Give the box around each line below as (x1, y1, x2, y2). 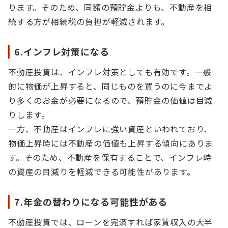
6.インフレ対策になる (14, 45, 109, 58)
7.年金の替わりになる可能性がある (14, 195, 168, 208)
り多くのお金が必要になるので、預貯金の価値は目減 (8, 94, 213, 106)
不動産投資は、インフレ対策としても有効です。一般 (8, 66, 212, 78)
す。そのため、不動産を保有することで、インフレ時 (8, 151, 212, 163)
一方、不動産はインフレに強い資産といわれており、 (8, 123, 213, 135)
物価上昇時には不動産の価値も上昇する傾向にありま (8, 137, 214, 149)
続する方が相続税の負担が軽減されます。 (8, 15, 170, 27)
